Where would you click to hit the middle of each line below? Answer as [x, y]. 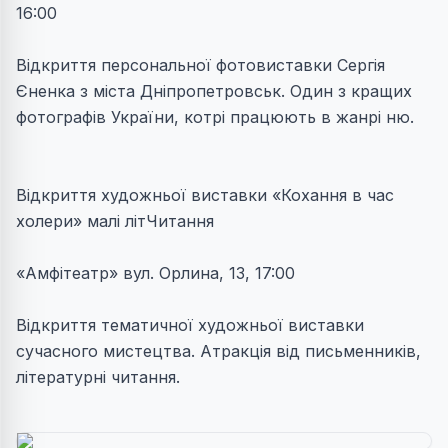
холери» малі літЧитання [115, 221]
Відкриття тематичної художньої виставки [190, 325]
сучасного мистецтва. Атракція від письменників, [218, 351]
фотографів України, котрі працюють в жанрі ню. [215, 117]
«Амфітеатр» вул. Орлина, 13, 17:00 [155, 273]
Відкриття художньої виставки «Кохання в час [205, 195]
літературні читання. [98, 377]
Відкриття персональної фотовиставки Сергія [200, 65]
